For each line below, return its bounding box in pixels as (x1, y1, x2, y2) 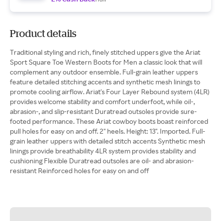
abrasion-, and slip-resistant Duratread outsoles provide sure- (10, 107, 197, 115)
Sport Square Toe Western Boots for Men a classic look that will (10, 58, 202, 66)
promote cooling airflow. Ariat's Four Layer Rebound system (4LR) (10, 87, 210, 96)
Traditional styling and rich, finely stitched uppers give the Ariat (10, 48, 200, 56)
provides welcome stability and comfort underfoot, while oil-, (10, 97, 195, 106)
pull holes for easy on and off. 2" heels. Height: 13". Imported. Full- (10, 127, 205, 135)
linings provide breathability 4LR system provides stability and (10, 147, 196, 155)
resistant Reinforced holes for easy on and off (10, 166, 149, 175)
